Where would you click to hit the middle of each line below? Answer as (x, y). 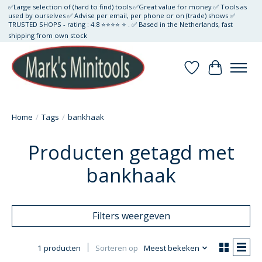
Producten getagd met (131, 153)
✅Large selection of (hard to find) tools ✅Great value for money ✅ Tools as (127, 7)
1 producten (59, 248)
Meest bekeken (171, 248)
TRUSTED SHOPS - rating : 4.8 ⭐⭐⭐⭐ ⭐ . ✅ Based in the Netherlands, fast (120, 25)
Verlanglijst (216, 74)
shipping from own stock (47, 36)
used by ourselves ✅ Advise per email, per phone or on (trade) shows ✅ (121, 16)
